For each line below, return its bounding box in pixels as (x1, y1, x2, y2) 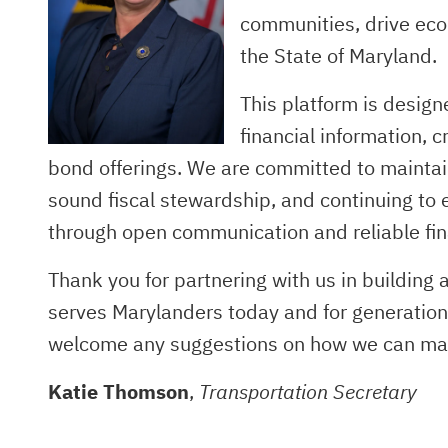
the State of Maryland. (240, 42, 437, 69)
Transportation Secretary (199, 378, 417, 405)
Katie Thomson (48, 378, 189, 405)
